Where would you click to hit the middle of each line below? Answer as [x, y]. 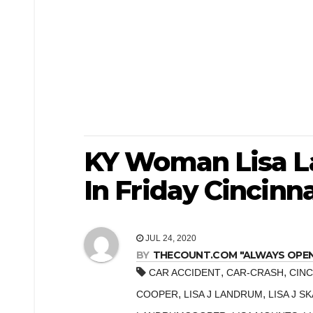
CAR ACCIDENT [185, 273]
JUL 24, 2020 [170, 239]
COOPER [157, 294]
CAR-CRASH [255, 273]
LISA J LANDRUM [223, 294]
